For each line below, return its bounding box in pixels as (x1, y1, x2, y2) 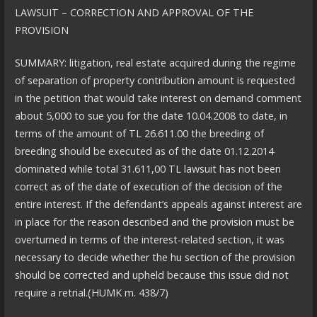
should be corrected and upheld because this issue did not (14, 268, 289, 282)
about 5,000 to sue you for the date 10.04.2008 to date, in (14, 109, 287, 123)
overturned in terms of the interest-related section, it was (14, 233, 284, 247)
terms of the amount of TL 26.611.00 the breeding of (14, 127, 264, 141)
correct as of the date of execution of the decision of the (14, 180, 282, 194)
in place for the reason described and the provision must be (14, 215, 294, 229)
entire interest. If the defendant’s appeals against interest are (14, 197, 302, 212)
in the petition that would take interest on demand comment (14, 91, 301, 105)
